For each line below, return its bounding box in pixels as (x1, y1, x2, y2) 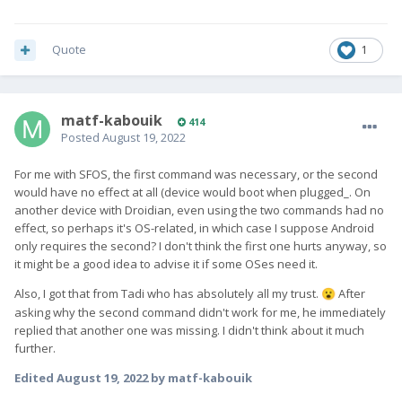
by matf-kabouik (148, 370, 252, 387)
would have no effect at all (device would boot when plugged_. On (14, 184, 371, 201)
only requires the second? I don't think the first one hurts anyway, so (14, 238, 387, 255)
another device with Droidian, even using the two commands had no (14, 202, 384, 219)
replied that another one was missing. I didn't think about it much (14, 322, 364, 339)
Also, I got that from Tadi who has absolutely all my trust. (14, 285, 321, 302)
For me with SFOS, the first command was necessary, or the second (14, 166, 378, 183)
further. (14, 340, 56, 357)
